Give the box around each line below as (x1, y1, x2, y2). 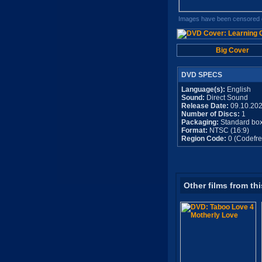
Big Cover (216, 46, 249, 54)
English (225, 85, 251, 94)
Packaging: (181, 118, 219, 126)
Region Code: (181, 135, 226, 143)
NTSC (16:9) (207, 126, 249, 135)
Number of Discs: (181, 110, 242, 118)
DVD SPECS (181, 71, 222, 79)
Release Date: (181, 102, 229, 110)
